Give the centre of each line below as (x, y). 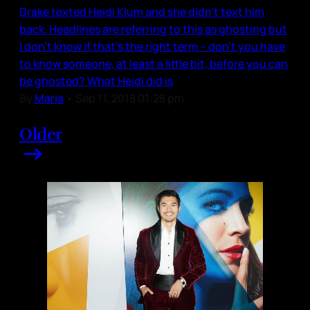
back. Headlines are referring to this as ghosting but (153, 29)
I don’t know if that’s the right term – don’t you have (152, 46)
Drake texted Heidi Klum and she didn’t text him (142, 11)
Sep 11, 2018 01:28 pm (130, 98)
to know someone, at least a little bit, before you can (154, 63)
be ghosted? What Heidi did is (96, 81)
